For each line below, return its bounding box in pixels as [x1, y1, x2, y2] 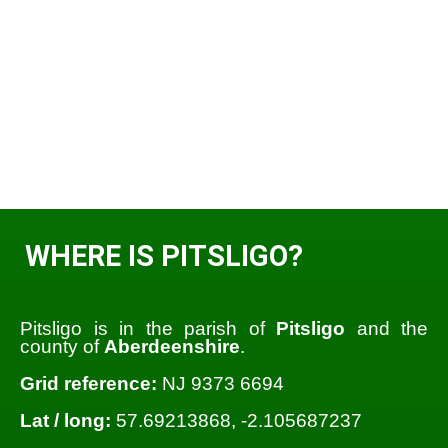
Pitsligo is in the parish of [20, 317, 276, 339]
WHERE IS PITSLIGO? [25, 239, 303, 274]
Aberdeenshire [104, 335, 240, 357]
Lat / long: [20, 410, 111, 432]
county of [20, 335, 104, 357]
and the [345, 317, 428, 339]
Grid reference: [20, 372, 157, 394]
